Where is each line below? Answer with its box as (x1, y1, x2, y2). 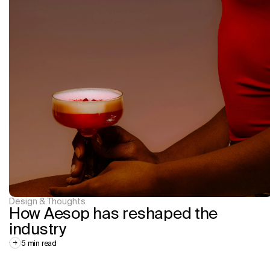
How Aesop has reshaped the (9, 204, 218, 222)
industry (9, 220, 66, 237)
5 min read (21, 239, 57, 247)
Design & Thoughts (9, 196, 86, 206)
